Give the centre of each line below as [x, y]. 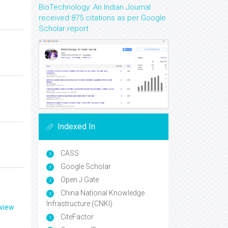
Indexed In [76, 127]
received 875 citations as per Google [102, 18]
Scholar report [64, 28]
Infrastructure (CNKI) [79, 204]
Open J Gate [79, 180]
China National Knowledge [102, 193]
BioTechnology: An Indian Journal [95, 7]
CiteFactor [76, 217]
